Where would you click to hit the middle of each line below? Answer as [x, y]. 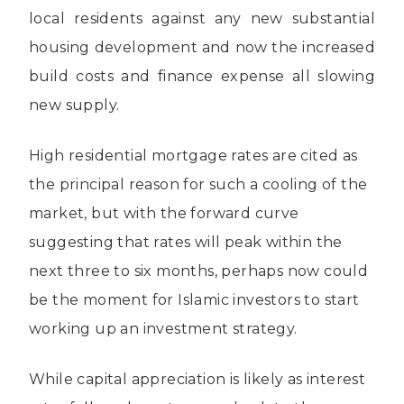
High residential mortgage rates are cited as [193, 155]
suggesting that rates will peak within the [186, 242]
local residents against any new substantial [202, 18]
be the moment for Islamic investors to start [194, 299]
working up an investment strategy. [163, 328]
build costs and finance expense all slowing [202, 76]
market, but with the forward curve [164, 213]
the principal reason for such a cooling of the [198, 184]
